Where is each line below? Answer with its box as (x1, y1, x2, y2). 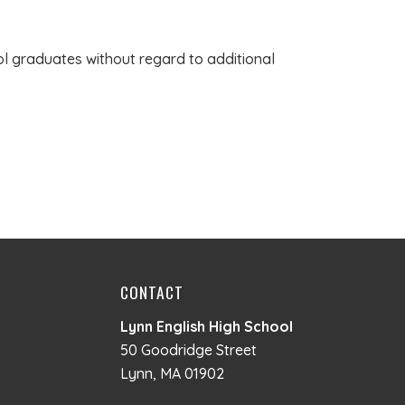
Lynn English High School (119, 317, 293, 336)
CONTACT (119, 280, 184, 305)
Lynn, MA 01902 (119, 364, 224, 383)
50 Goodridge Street (119, 341, 257, 360)
